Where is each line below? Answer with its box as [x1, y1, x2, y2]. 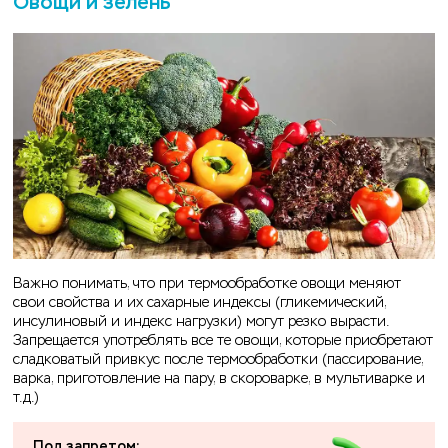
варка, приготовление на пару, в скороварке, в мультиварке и [13, 370, 425, 388]
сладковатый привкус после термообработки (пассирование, [13, 351, 423, 369]
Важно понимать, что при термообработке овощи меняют [13, 275, 401, 293]
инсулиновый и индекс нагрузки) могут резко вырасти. [13, 313, 389, 331]
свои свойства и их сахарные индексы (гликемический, [13, 294, 386, 312]
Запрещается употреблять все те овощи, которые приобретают [13, 332, 433, 350]
